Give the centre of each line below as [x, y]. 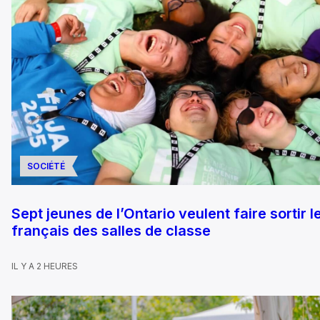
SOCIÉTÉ [46, 166]
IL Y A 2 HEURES [45, 266]
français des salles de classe [111, 231]
